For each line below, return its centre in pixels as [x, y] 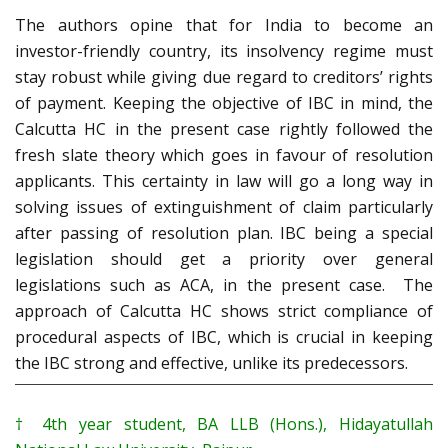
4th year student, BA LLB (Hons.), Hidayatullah [231, 424]
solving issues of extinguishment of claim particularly [224, 207]
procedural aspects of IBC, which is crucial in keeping [224, 337]
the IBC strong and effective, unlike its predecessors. [211, 363]
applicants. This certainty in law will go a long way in [224, 181]
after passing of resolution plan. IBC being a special [224, 233]
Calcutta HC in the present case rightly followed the [224, 129]
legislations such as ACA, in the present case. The [224, 285]
